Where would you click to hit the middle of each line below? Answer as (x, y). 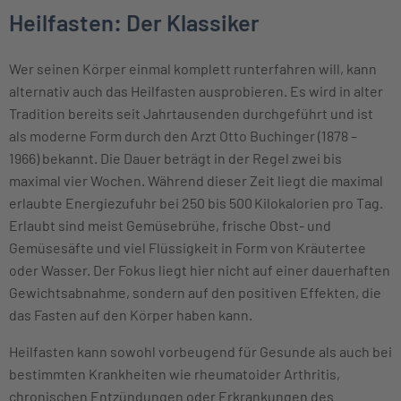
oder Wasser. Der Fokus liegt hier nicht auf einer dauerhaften (200, 269)
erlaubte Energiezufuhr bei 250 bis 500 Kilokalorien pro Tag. (196, 202)
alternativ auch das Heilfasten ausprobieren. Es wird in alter (196, 90)
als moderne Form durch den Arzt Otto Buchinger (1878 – (183, 135)
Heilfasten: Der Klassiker (134, 21)
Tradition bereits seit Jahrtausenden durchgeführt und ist (191, 113)
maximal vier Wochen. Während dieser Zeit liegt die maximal (196, 180)
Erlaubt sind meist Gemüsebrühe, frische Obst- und (170, 225)
